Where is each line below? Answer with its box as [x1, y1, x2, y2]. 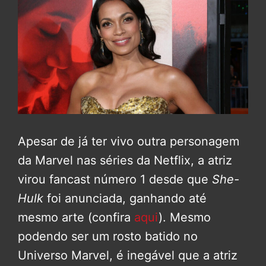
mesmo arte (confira [18, 210, 134, 225]
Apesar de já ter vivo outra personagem [18, 134, 239, 149]
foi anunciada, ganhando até [43, 191, 207, 206]
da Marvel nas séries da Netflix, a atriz [18, 153, 232, 168]
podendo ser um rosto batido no [18, 229, 198, 244]
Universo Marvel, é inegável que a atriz [18, 248, 237, 263]
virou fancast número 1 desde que [18, 172, 212, 187]
